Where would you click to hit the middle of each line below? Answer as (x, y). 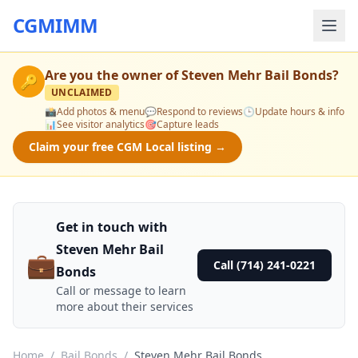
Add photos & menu (101, 111)
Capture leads (188, 124)
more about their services (125, 306)
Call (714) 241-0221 (265, 265)
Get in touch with (112, 227)
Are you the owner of (113, 75)
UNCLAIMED (82, 92)
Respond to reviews (200, 111)
